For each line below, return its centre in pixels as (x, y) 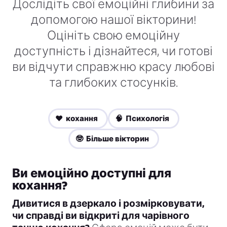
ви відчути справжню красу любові (113, 67)
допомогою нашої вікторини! (113, 20)
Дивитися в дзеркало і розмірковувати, (108, 204)
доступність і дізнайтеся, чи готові (113, 51)
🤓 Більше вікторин (112, 139)
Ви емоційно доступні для (92, 173)
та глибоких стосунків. (113, 83)
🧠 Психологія (142, 119)
